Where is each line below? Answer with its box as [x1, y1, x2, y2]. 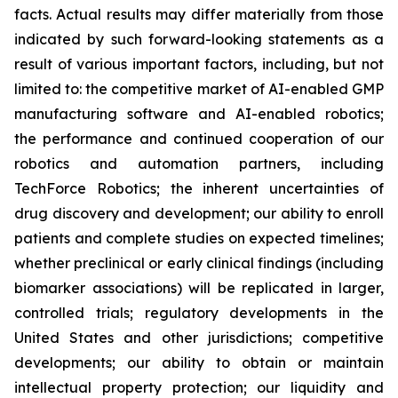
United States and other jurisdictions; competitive [14, 328, 384, 346]
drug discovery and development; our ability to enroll [14, 203, 384, 222]
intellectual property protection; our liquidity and [14, 378, 384, 396]
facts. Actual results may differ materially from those [14, 4, 384, 23]
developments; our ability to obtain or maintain [14, 353, 384, 371]
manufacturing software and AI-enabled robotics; [14, 104, 384, 123]
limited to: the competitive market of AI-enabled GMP [14, 79, 384, 98]
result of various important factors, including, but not [14, 54, 384, 73]
